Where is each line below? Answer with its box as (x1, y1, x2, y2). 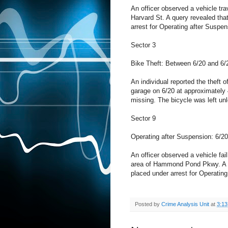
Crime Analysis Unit (161, 201, 209, 208)
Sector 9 (131, 115, 156, 123)
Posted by (135, 201, 161, 208)
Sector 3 (131, 41, 156, 49)
